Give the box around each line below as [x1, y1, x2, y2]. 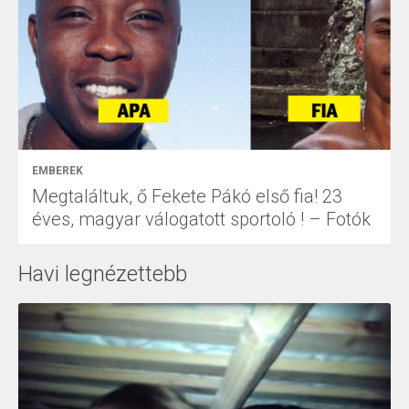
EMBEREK [32, 163, 83, 177]
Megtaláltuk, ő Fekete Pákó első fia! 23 [32, 184, 342, 207]
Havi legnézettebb [18, 260, 187, 287]
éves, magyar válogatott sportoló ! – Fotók [32, 207, 371, 230]
